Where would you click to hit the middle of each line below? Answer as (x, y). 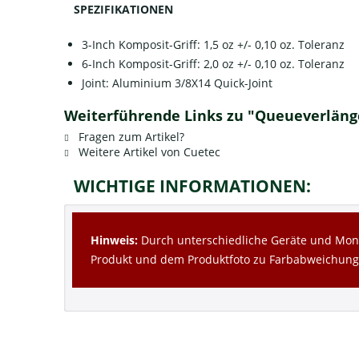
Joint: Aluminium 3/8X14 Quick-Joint (177, 83)
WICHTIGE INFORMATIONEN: (192, 186)
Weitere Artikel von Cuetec (148, 151)
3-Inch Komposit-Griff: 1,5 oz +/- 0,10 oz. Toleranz (213, 44)
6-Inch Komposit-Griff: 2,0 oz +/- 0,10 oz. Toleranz (213, 63)
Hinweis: (115, 240)
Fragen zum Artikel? (130, 136)
